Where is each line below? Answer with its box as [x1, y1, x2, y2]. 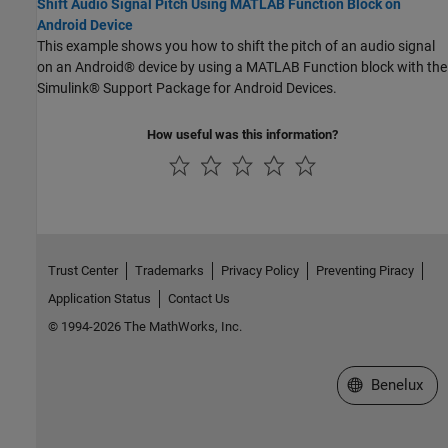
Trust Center [47, 262, 118, 278]
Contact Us [167, 290, 230, 306]
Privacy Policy [220, 262, 299, 278]
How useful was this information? [147, 127, 338, 142]
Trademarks [134, 262, 204, 278]
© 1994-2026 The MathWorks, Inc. [47, 318, 242, 334]
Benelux [370, 375, 423, 394]
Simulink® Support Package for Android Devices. [37, 80, 337, 96]
